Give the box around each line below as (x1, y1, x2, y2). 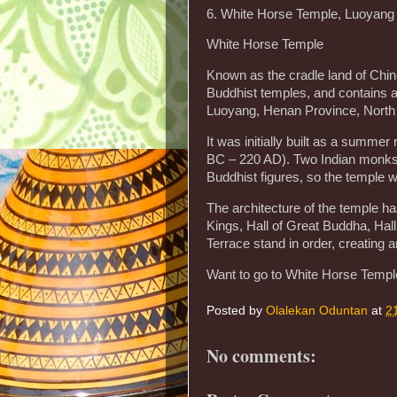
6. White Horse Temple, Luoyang (206, 6, 394, 21)
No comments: (206, 343, 316, 370)
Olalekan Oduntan (266, 303, 368, 317)
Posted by (206, 303, 266, 317)
